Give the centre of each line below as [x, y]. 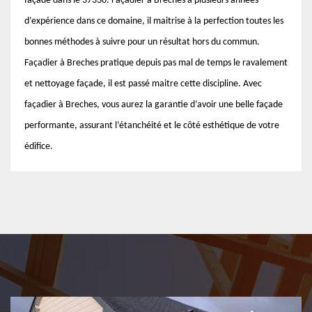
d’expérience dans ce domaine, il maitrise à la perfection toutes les [154, 21]
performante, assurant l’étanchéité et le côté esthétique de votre [152, 126]
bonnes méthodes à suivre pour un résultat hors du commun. [142, 42]
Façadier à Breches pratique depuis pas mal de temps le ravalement [156, 63]
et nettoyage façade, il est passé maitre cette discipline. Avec [143, 84]
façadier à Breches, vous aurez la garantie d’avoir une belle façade [154, 105]
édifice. [39, 147]
